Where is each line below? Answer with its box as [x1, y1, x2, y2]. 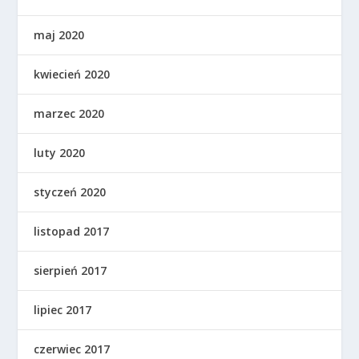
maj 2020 [34, 26, 85, 42]
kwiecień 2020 [34, 66, 111, 82]
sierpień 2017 [34, 262, 107, 278]
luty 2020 [34, 144, 86, 160]
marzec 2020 [34, 105, 105, 121]
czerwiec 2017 [34, 341, 111, 357]
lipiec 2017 [34, 301, 92, 317]
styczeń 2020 [34, 184, 107, 200]
